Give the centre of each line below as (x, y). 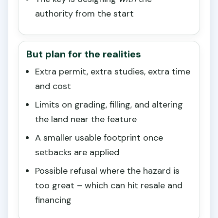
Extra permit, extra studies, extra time (113, 72)
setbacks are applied (77, 153)
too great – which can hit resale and (109, 186)
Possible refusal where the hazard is (107, 171)
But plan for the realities (84, 54)
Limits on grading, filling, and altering (109, 105)
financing (53, 200)
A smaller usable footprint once (99, 138)
